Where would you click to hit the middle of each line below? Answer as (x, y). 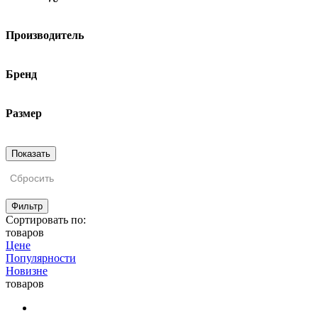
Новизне (27, 270)
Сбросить (32, 178)
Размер (24, 113)
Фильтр (27, 206)
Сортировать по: (46, 219)
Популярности (41, 258)
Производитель (45, 35)
